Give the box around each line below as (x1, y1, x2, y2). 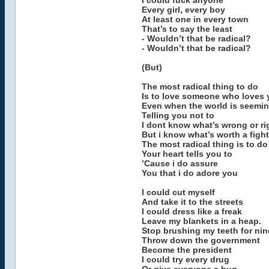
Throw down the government (141, 235, 260, 245)
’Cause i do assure (141, 159, 218, 168)
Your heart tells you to (141, 149, 232, 159)
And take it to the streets (141, 197, 243, 207)
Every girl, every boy (141, 5, 225, 14)
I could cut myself (141, 187, 215, 197)
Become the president (141, 245, 232, 255)
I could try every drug (141, 255, 229, 264)
